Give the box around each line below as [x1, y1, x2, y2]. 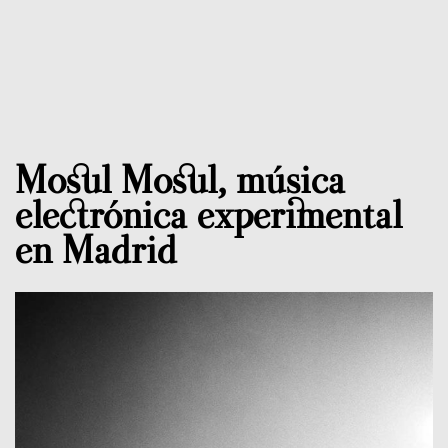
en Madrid [15, 226, 177, 274]
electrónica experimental [15, 191, 402, 239]
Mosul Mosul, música [15, 156, 345, 204]
